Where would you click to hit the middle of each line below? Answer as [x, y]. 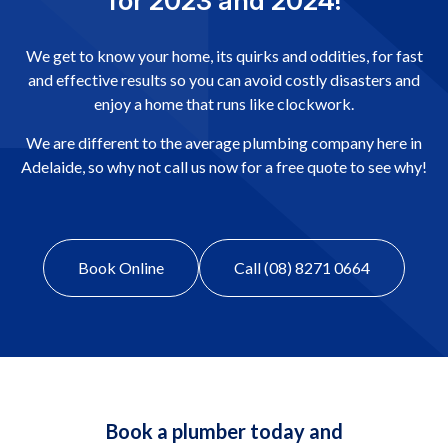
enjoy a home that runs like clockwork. [224, 104]
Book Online [121, 268]
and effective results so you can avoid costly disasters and [224, 80]
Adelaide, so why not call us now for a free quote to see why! [224, 167]
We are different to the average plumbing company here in [224, 143]
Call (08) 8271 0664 [302, 268]
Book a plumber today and [224, 431]
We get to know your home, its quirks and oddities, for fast [224, 56]
